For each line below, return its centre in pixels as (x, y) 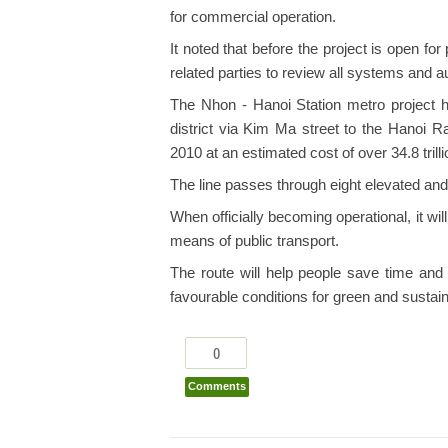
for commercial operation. (253, 16)
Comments (217, 385)
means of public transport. (254, 240)
